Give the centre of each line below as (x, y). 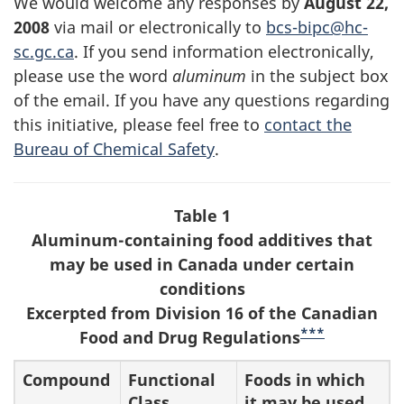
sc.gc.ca (44, 51)
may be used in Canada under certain (202, 264)
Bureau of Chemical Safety (114, 148)
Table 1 (202, 215)
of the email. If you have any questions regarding (202, 100)
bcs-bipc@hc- (317, 27)
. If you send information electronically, (224, 51)
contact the (308, 124)
